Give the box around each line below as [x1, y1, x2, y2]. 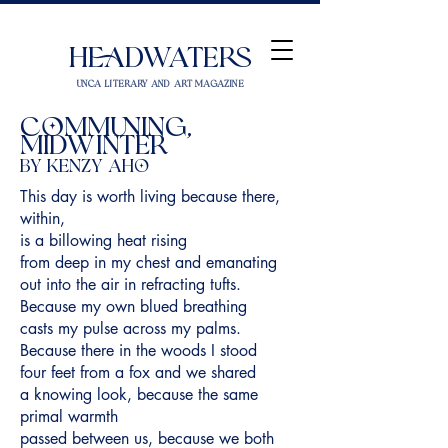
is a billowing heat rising [20, 230, 187, 251]
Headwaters [68, 46, 252, 74]
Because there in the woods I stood [20, 340, 257, 361]
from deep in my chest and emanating [20, 252, 277, 273]
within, [20, 208, 65, 229]
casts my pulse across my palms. [20, 318, 241, 339]
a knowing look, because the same [20, 384, 258, 405]
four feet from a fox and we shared [20, 362, 256, 383]
